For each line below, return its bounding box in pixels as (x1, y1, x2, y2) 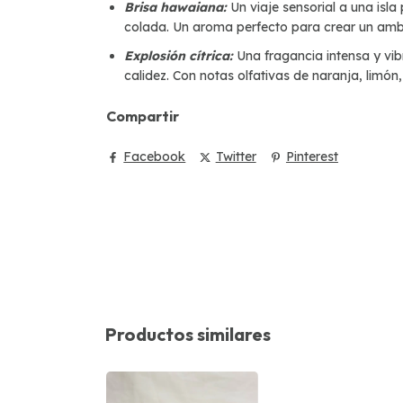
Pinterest (285, 148, 338, 166)
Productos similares (105, 323, 271, 346)
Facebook (123, 148, 186, 166)
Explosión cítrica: (124, 47, 237, 64)
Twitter (215, 148, 256, 166)
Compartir (106, 106, 179, 125)
